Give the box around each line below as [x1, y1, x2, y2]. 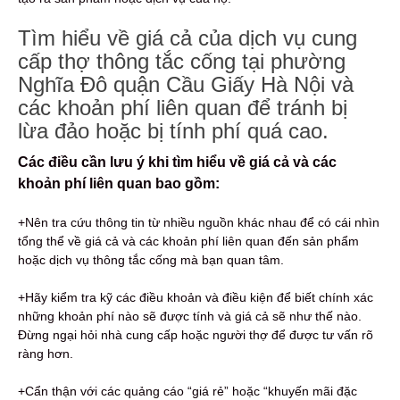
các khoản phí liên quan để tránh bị [18, 96, 347, 121]
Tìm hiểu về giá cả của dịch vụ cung [18, 26, 357, 51]
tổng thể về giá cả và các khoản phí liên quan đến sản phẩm [18, 234, 359, 249]
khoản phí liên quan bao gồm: [18, 176, 220, 192]
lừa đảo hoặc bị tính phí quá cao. [18, 119, 329, 144]
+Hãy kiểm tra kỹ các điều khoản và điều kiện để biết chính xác [18, 290, 373, 305]
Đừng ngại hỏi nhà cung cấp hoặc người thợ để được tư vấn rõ [18, 328, 373, 343]
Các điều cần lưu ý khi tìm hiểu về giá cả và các [18, 154, 337, 171]
